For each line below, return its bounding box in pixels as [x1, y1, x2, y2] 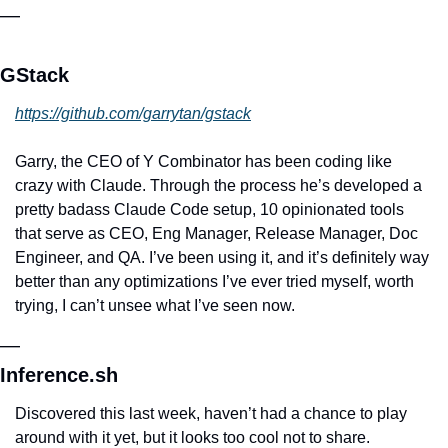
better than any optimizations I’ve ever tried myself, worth [15, 272, 414, 290]
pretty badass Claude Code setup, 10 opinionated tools [15, 200, 404, 218]
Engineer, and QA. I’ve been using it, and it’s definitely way [15, 248, 429, 266]
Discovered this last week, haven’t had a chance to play [15, 404, 407, 422]
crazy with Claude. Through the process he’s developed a [15, 176, 422, 194]
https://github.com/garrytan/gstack [15, 104, 251, 122]
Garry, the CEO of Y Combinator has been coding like [15, 152, 392, 170]
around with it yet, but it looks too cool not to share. [15, 428, 370, 446]
